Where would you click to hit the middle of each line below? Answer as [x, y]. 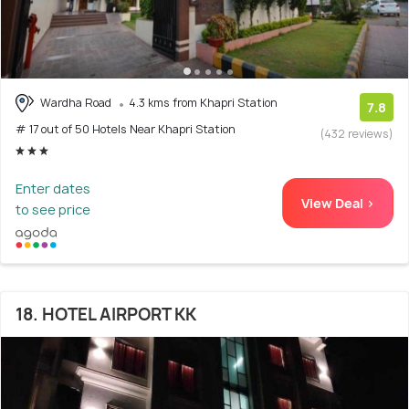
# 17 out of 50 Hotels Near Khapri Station [126, 130]
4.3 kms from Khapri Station [203, 102]
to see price [53, 210]
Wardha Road [76, 102]
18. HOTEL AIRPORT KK [106, 314]
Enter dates [53, 189]
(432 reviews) [357, 133]
